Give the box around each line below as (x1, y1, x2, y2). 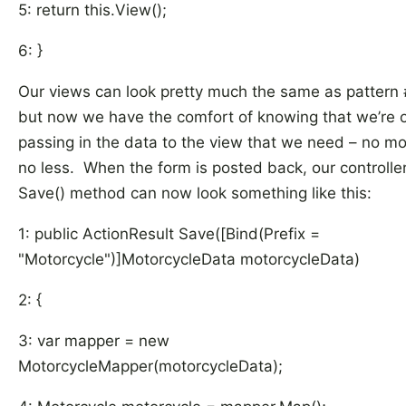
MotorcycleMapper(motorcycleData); (18, 357, 283, 375)
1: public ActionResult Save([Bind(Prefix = (18, 225, 320, 243)
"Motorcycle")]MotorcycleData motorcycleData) (18, 250, 360, 268)
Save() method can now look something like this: (18, 184, 372, 202)
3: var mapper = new (18, 332, 169, 350)
